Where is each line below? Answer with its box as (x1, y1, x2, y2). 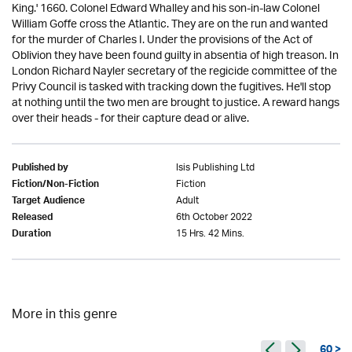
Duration (12, 225, 51, 244)
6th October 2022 (176, 207, 252, 228)
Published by (12, 159, 68, 178)
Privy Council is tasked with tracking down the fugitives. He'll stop (12, 75, 331, 100)
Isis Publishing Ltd (176, 157, 255, 178)
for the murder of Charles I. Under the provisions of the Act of (12, 28, 313, 53)
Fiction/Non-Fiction (12, 176, 99, 195)
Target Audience (12, 192, 85, 211)
